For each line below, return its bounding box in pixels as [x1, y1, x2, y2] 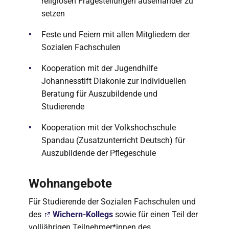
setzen [41, 9, 65, 18]
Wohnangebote [29, 176, 112, 191]
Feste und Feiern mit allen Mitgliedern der [41, 30, 190, 39]
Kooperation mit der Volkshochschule [41, 123, 176, 132]
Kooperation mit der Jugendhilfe [41, 63, 157, 73]
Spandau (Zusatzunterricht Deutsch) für [41, 135, 185, 145]
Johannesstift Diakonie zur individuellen [41, 76, 186, 86]
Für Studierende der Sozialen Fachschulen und [29, 197, 196, 207]
